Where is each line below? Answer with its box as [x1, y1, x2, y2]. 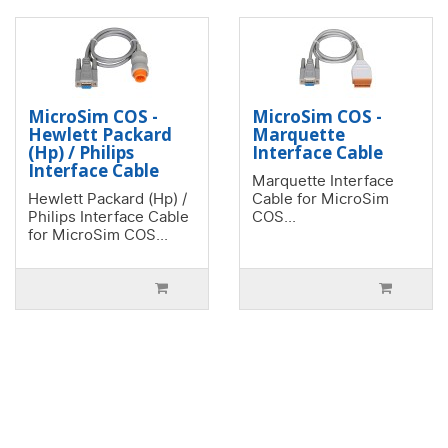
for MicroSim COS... [28, 224, 168, 247]
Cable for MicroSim [252, 188, 389, 211]
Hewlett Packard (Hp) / [28, 188, 187, 211]
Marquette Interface [252, 170, 394, 193]
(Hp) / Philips [28, 141, 134, 165]
